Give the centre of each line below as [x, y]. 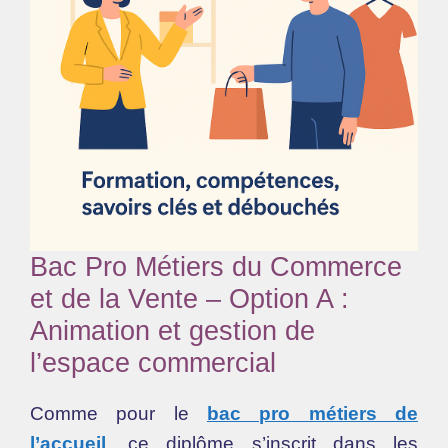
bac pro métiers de [312, 413]
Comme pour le [118, 413]
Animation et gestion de [172, 331]
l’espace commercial [153, 363]
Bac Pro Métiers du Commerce [216, 267]
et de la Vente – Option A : [189, 299]
